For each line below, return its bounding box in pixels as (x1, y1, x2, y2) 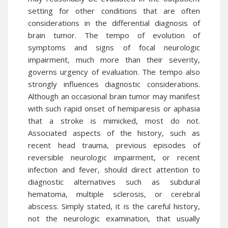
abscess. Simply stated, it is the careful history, (28, 201, 200, 211)
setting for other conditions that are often (28, 6, 200, 16)
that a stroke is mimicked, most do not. (28, 116, 200, 126)
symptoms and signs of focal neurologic (28, 42, 200, 52)
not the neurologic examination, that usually (28, 213, 200, 223)
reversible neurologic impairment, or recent (28, 152, 200, 162)
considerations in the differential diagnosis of (28, 18, 200, 28)
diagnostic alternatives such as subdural (28, 177, 200, 187)
